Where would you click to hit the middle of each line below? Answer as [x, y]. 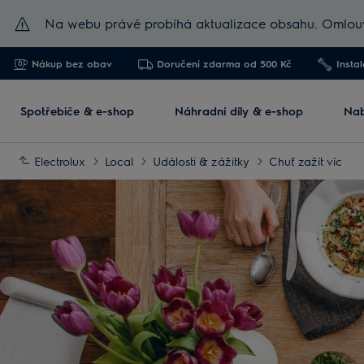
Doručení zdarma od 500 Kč [224, 63]
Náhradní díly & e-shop [239, 110]
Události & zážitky [201, 161]
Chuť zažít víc [305, 161]
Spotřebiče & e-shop [77, 110]
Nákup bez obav [72, 63]
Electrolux [60, 161]
